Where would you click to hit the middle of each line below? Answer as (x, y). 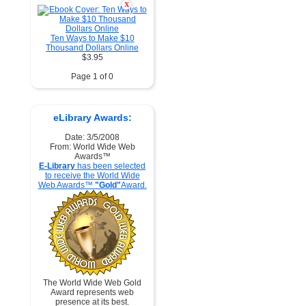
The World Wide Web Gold (92, 283)
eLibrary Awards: (92, 117)
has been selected (110, 166)
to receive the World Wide (92, 176)
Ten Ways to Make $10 (92, 38)
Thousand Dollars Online (92, 48)
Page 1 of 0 (92, 76)
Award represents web (92, 292)
